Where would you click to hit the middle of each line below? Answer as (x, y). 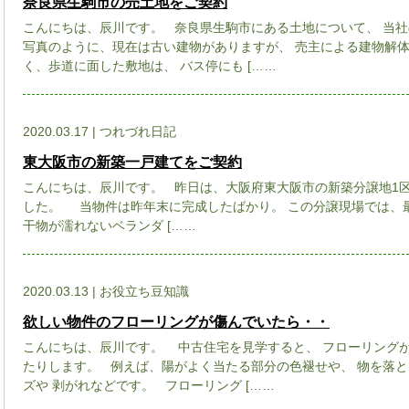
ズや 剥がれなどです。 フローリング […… (149, 385)
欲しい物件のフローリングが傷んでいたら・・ (176, 321)
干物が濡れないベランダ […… (110, 225)
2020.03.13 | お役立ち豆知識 (106, 291)
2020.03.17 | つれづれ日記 (100, 131)
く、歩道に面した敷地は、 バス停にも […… (150, 65)
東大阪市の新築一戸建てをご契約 (132, 162)
